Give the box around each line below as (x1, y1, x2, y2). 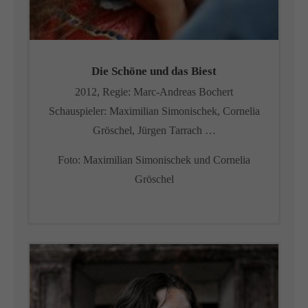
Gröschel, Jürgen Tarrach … (92, 124, 216, 136)
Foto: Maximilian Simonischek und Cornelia (58, 154, 250, 166)
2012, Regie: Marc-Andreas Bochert (75, 86, 233, 98)
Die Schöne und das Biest (91, 65, 217, 78)
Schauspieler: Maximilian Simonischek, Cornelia (48, 105, 260, 117)
